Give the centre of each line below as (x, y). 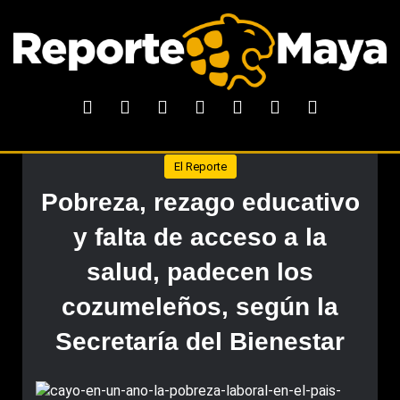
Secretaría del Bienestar (200, 342)
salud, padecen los (200, 272)
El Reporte (200, 167)
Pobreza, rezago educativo (200, 202)
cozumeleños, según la (200, 307)
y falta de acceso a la (200, 237)
